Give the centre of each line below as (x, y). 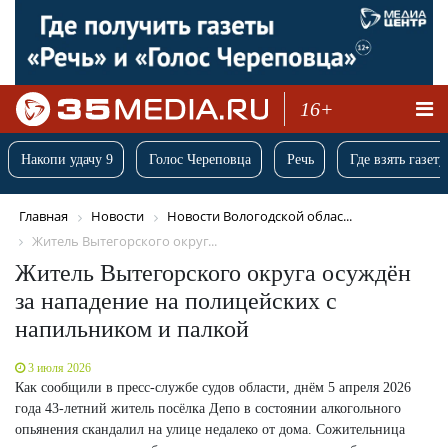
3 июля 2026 (59, 367)
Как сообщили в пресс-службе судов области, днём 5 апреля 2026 (213, 387)
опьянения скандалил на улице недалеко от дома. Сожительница (210, 429)
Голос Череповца (200, 160)
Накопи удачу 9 (67, 160)
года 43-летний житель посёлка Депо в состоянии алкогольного (208, 408)
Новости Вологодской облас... (259, 216)
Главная (43, 216)
